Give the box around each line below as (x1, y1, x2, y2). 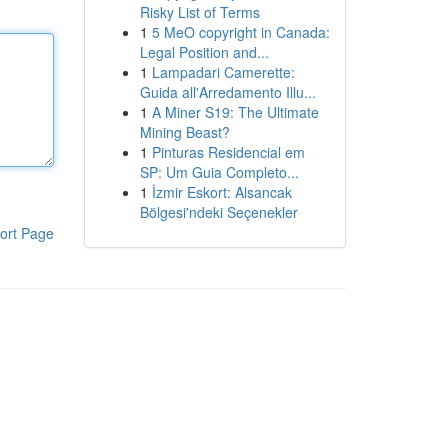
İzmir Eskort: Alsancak (151, 182, 292, 202)
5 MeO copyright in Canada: (151, 22, 330, 42)
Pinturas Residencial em (151, 142, 305, 162)
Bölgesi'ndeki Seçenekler (139, 202, 298, 222)
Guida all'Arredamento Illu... (139, 82, 316, 102)
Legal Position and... (139, 42, 269, 62)
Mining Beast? (139, 122, 230, 142)
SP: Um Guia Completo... (139, 162, 299, 182)
